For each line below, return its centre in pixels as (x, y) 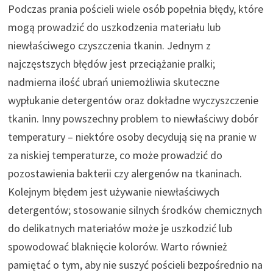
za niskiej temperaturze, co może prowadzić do (115, 155)
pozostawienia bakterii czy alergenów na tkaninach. (125, 173)
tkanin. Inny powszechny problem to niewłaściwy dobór (133, 118)
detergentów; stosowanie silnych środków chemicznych (135, 210)
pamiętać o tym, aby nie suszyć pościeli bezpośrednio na (135, 264)
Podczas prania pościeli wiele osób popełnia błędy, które (135, 9)
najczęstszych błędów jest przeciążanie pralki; (111, 63)
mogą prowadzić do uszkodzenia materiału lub (114, 27)
